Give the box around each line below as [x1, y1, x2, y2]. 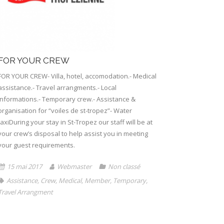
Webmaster [56, 161, 91, 171]
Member [84, 175, 110, 185]
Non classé [107, 161, 140, 171]
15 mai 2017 [6, 161, 42, 171]
